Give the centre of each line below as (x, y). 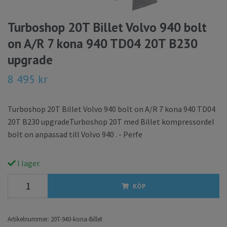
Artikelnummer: (28, 219)
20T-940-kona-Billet (77, 219)
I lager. (28, 163)
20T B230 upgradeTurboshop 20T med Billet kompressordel (111, 121)
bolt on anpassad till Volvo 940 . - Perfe (75, 134)
